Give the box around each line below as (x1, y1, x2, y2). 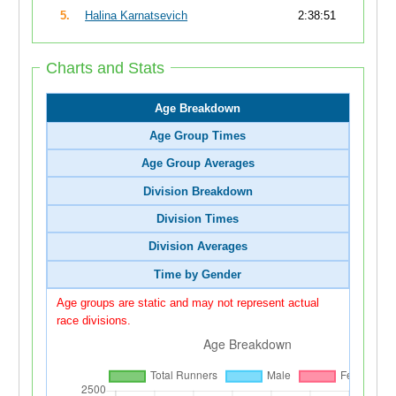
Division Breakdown (142, 184, 253, 198)
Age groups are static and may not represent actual (56, 297, 319, 310)
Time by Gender (154, 267, 242, 281)
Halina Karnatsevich (85, 10, 188, 23)
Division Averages (148, 240, 247, 254)
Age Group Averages (141, 156, 255, 171)
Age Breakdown (155, 101, 241, 115)
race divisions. (56, 315, 131, 328)
